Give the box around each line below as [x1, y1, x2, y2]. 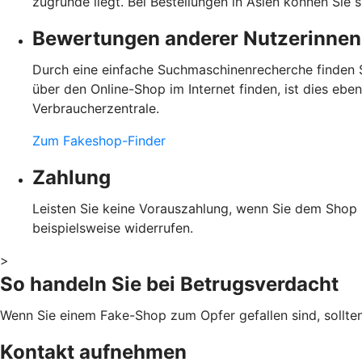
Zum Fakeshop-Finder [32, 132, 166, 149]
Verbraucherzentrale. [32, 99, 159, 116]
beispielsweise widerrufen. [32, 219, 193, 236]
